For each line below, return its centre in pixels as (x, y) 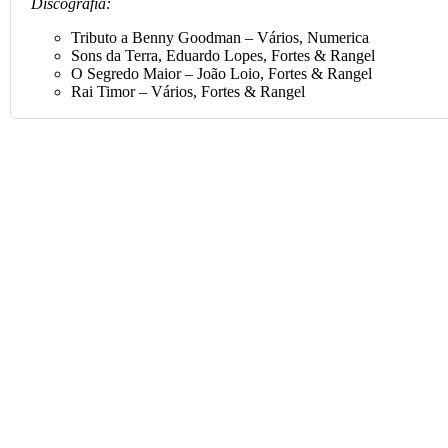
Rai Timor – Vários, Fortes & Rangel (188, 91)
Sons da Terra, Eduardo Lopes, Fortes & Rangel (223, 55)
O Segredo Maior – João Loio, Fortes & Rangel (221, 73)
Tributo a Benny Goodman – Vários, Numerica (220, 37)
